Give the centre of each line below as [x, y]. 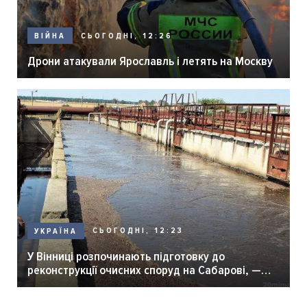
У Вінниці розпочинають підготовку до [126, 256]
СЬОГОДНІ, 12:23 [138, 231]
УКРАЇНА [56, 231]
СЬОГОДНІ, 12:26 [127, 36]
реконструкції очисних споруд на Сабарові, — [144, 270]
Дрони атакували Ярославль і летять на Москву [150, 61]
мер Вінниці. [59, 283]
